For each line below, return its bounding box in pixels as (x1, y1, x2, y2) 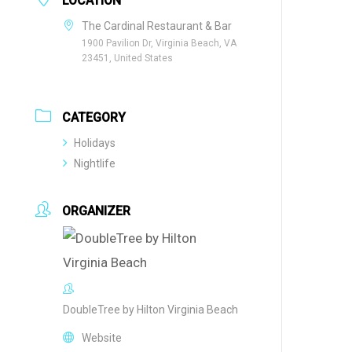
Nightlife (74, 157, 116, 170)
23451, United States (82, 53, 174, 64)
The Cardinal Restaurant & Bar (82, 20, 233, 33)
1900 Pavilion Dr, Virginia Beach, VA (82, 38, 237, 49)
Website (82, 332, 123, 345)
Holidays (74, 137, 116, 150)
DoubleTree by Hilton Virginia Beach (63, 303, 239, 317)
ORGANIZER (62, 203, 131, 219)
